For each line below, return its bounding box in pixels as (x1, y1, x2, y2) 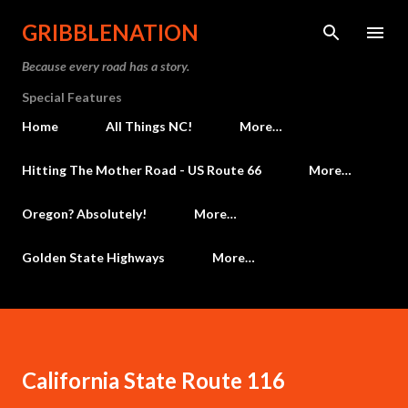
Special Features (22, 89, 122, 105)
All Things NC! (106, 118, 192, 134)
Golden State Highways (22, 250, 165, 265)
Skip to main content (140, 15, 268, 31)
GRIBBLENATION (22, 19, 199, 46)
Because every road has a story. (22, 58, 189, 74)
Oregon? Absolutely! (22, 206, 147, 221)
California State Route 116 (22, 367, 285, 393)
